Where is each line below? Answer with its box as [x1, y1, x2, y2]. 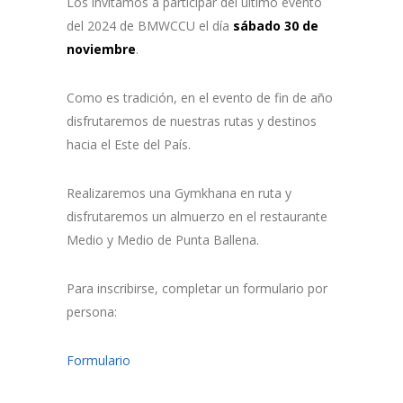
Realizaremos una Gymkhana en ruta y [67, 184, 291, 202]
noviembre [67, 40, 136, 58]
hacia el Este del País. [67, 136, 191, 154]
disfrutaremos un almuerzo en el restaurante [67, 208, 327, 226]
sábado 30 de [233, 17, 318, 35]
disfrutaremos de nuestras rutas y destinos [67, 112, 317, 130]
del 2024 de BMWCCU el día [67, 17, 233, 35]
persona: [67, 303, 117, 321]
